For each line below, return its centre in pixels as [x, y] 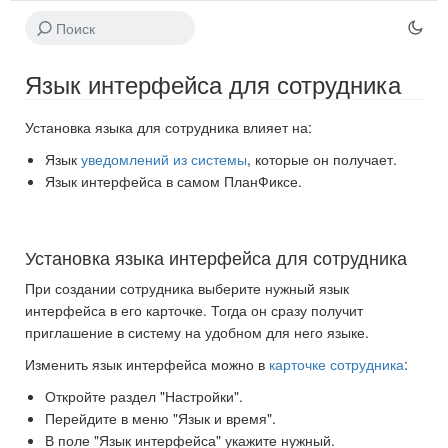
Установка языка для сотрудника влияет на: [168, 127]
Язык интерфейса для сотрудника [213, 83]
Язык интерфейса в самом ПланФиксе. [173, 181]
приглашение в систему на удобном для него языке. [197, 332]
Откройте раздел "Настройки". [144, 396]
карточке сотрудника [336, 364]
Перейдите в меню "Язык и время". [160, 418]
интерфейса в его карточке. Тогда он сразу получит [194, 310]
